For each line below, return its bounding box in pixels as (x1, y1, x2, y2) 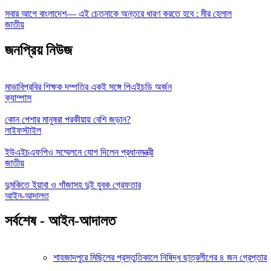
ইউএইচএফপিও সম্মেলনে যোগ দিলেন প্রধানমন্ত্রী (5, 146, 154, 157)
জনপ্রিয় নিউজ (5, 42, 72, 58)
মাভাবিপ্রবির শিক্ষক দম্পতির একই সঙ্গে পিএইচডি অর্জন (5, 81, 172, 92)
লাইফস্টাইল (5, 125, 41, 135)
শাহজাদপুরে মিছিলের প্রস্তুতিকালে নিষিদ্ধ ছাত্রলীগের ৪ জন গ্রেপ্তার (53, 252, 267, 263)
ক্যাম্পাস (5, 92, 31, 103)
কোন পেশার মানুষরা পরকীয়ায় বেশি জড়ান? (5, 114, 131, 125)
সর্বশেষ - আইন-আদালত (5, 213, 116, 229)
